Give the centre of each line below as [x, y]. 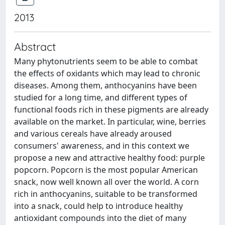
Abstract [35, 46]
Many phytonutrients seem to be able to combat [106, 61]
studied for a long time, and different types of [101, 97]
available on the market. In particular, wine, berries [110, 122]
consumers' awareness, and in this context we [102, 146]
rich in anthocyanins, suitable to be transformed [106, 194]
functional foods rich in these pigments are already [111, 109]
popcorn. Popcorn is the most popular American [106, 170]
